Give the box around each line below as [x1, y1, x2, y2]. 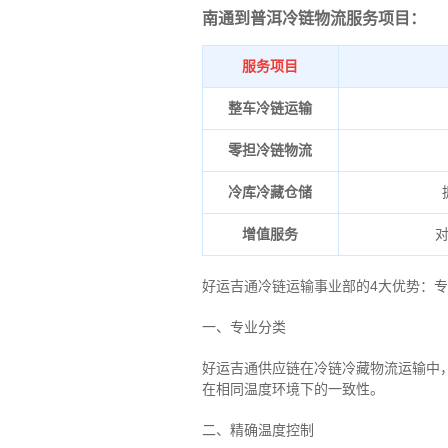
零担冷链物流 [228, 142, 313, 159]
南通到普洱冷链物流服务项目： [201, 10, 426, 28]
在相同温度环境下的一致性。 [201, 381, 384, 398]
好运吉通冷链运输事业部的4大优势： [201, 278, 434, 295]
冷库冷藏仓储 [228, 184, 313, 201]
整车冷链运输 [228, 100, 313, 117]
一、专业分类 [201, 319, 286, 336]
